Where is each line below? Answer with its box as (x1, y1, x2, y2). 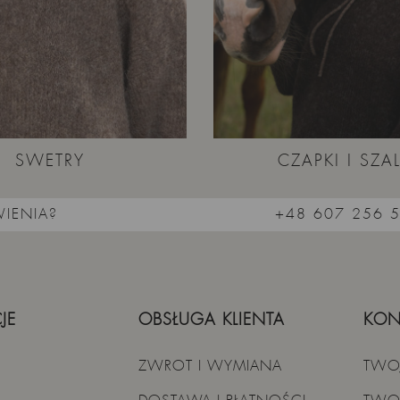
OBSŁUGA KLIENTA (138, 310, 285, 329)
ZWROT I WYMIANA (138, 357, 282, 374)
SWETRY (15, 151, 85, 171)
